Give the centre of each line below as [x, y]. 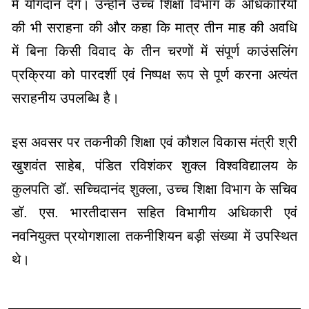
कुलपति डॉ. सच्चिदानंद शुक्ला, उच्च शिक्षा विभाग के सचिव [154, 189]
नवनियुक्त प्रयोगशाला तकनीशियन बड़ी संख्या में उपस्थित [154, 236]
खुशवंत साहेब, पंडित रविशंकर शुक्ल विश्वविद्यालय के [154, 165]
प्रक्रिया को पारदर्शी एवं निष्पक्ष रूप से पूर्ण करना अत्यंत [154, 74]
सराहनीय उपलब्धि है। [66, 98]
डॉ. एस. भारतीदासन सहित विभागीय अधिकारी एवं [154, 212]
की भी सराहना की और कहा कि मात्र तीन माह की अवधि [154, 27]
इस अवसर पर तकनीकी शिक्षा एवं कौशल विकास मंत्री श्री [154, 142]
